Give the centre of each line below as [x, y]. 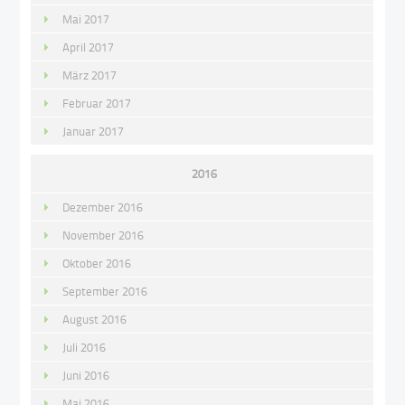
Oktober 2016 [97, 263]
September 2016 [105, 291]
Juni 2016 [86, 375]
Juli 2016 [85, 347]
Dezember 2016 [103, 207]
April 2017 [89, 47]
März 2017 [90, 75]
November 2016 [104, 235]
